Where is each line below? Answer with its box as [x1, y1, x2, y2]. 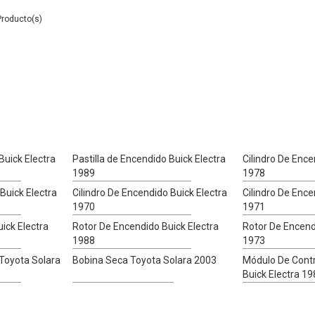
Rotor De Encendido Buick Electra [72, 221, 219, 233]
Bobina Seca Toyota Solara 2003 [72, 255, 217, 266]
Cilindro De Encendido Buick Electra [72, 187, 228, 199]
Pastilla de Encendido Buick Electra [72, 153, 226, 165]
